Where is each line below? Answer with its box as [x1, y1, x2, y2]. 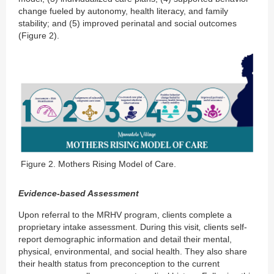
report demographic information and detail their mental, [18, 234, 232, 245]
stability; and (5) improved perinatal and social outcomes [18, 18, 237, 29]
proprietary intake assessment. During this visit [18, 222, 199, 232]
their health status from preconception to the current [18, 259, 220, 269]
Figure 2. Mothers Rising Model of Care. [21, 159, 176, 169]
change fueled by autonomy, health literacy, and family [18, 6, 228, 17]
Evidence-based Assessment [18, 188, 139, 199]
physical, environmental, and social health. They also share [18, 246, 247, 257]
